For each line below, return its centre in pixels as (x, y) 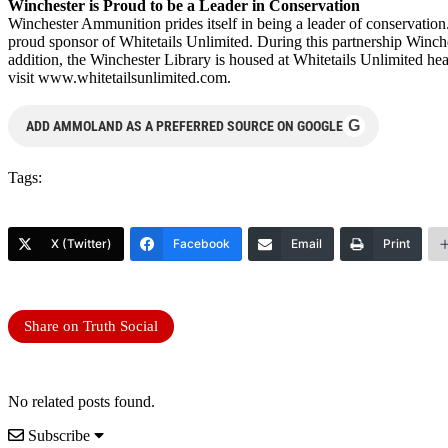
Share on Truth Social (91, 325)
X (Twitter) (81, 243)
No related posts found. (81, 401)
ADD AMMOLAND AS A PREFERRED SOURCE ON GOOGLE (184, 125)
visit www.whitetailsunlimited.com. (119, 77)
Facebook (201, 243)
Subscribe (59, 435)
